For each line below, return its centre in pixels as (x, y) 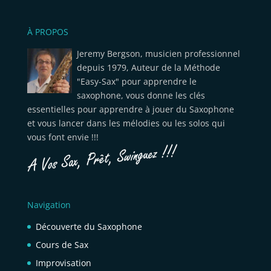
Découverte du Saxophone (89, 227)
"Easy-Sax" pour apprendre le (136, 81)
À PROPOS (47, 32)
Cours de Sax (62, 245)
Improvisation (63, 263)
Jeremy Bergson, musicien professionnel (158, 54)
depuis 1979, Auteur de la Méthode (148, 67)
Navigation (49, 205)
